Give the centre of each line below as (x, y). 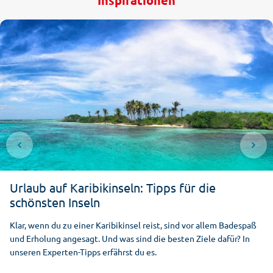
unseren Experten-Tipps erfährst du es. (83, 252)
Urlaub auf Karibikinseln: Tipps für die (113, 187)
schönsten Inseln (55, 202)
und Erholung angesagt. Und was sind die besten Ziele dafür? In (130, 238)
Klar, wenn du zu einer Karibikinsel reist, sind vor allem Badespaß (133, 225)
